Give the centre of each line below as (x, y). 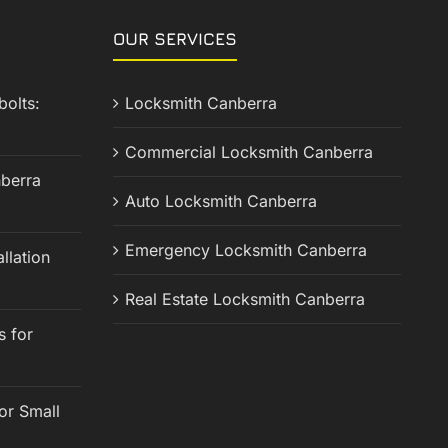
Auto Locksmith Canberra (220, 201)
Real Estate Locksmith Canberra (244, 299)
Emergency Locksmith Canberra (245, 250)
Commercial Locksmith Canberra (248, 152)
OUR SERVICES (174, 39)
